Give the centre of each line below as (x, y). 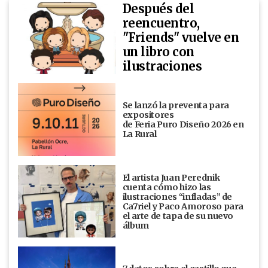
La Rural (140, 134)
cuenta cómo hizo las (167, 187)
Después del (158, 9)
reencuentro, (161, 23)
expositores (148, 115)
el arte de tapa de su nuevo (178, 216)
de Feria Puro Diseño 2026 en (183, 124)
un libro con (158, 52)
